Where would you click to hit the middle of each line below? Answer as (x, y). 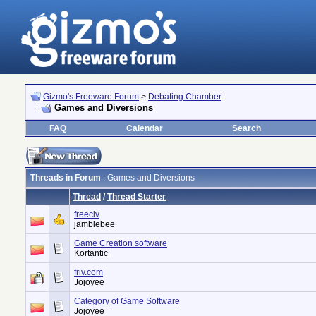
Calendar (145, 128)
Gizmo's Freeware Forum (91, 97)
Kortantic (91, 253)
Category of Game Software (127, 301)
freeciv (87, 214)
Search (247, 128)
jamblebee (95, 224)
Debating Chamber (185, 97)
